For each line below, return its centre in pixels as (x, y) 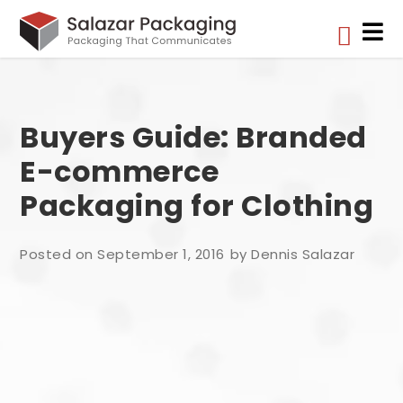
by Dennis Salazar (292, 254)
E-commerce (120, 171)
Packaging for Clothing (197, 205)
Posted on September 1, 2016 (122, 254)
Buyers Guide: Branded (193, 137)
